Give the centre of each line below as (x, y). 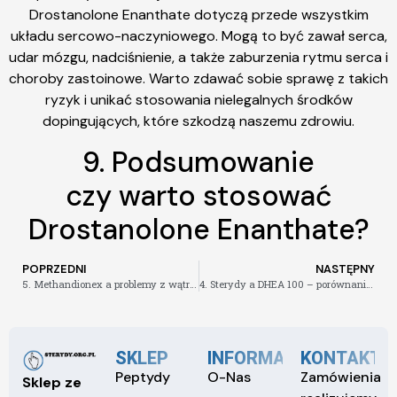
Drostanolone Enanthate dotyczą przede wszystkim (198, 15)
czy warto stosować (198, 195)
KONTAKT (340, 358)
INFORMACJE (263, 358)
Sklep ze (52, 382)
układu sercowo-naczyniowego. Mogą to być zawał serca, (198, 36)
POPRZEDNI (54, 269)
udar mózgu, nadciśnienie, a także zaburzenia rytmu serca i (198, 58)
